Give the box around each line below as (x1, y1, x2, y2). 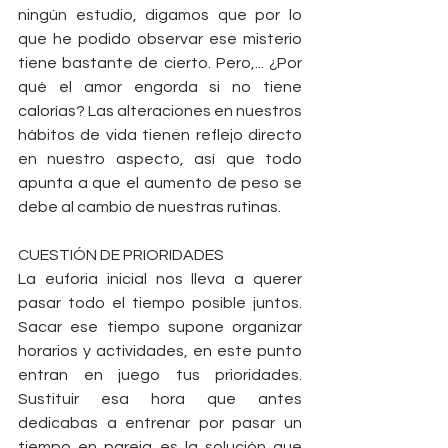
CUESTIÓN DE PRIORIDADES (18, 247, 224, 264)
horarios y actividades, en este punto (18, 343, 302, 360)
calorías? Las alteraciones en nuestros (18, 103, 302, 120)
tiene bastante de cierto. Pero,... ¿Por (18, 55, 302, 72)
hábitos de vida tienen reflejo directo (18, 127, 302, 144)
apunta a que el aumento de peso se (18, 175, 302, 192)
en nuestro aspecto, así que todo (18, 151, 302, 168)
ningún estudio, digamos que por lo (18, 7, 302, 24)
